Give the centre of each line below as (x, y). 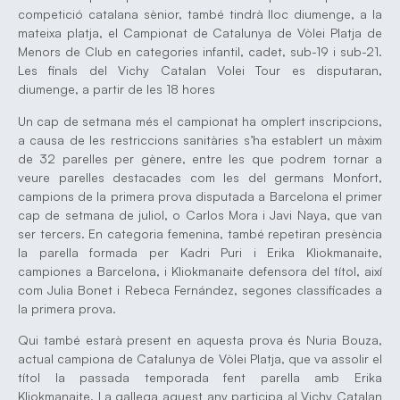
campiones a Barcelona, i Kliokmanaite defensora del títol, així (200, 271)
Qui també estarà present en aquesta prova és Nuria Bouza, (200, 339)
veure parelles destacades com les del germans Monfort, (200, 177)
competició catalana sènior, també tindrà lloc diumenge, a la (200, 14)
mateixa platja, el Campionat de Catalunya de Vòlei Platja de (200, 33)
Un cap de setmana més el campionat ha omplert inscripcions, (200, 121)
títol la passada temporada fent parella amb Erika (200, 377)
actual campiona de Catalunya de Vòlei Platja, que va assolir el (200, 358)
